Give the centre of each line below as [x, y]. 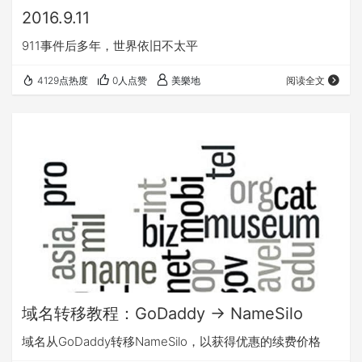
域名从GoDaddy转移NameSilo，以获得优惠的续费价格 [171, 341]
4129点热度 [63, 81]
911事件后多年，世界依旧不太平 [110, 46]
